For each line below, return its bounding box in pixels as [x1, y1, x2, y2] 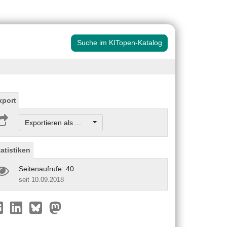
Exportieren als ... [24, 118, 91, 127]
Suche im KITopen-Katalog [77, 39, 162, 47]
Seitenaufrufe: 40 [19, 164, 74, 173]
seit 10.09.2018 [19, 175, 64, 183]
